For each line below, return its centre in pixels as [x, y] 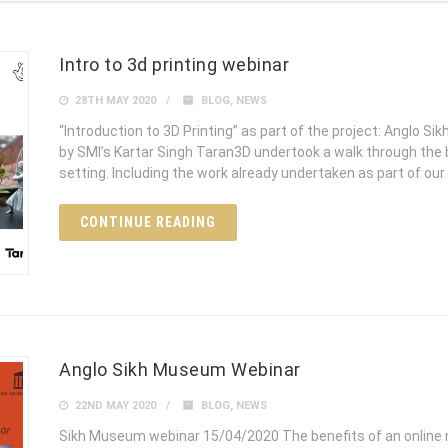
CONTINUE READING [148, 222]
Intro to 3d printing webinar [174, 65]
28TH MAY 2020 [114, 101]
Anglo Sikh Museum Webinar [180, 370]
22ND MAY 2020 [114, 406]
